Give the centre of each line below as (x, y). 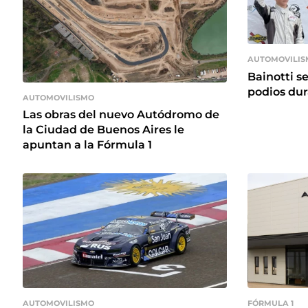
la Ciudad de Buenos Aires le (103, 130)
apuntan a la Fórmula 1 (87, 145)
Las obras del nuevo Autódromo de (121, 115)
